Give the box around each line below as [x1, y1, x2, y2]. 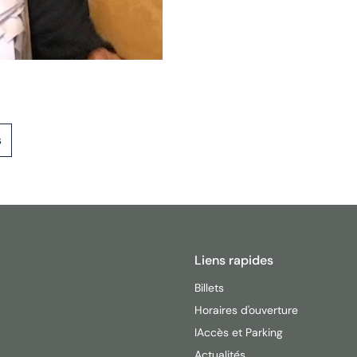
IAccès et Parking [194, 324, 283, 339]
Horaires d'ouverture [194, 302, 298, 317]
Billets [194, 280, 224, 295]
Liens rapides [194, 251, 273, 269]
